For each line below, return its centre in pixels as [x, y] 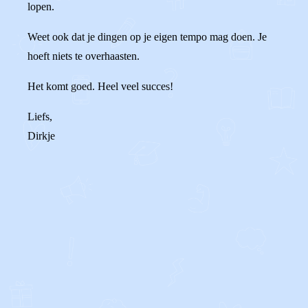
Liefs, [40, 117]
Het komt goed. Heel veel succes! [100, 86]
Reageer [78, 248]
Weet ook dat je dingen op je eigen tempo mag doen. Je [147, 37]
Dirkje [41, 136]
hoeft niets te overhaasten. [84, 56]
